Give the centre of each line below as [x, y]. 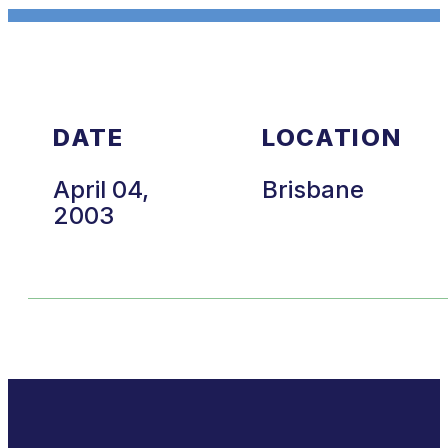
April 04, [101, 189]
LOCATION [331, 137]
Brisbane [315, 189]
